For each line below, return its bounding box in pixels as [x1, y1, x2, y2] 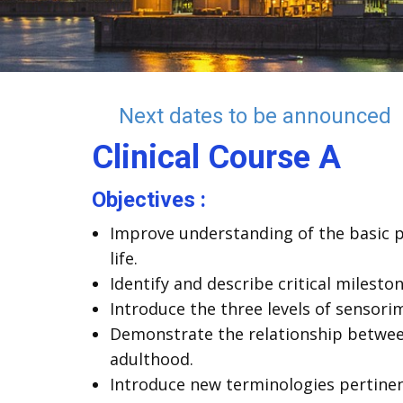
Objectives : [92, 187, 206, 212]
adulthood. [110, 348, 193, 370]
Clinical [92, 139, 200, 176]
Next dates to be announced [119, 103, 391, 129]
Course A [200, 139, 341, 176]
